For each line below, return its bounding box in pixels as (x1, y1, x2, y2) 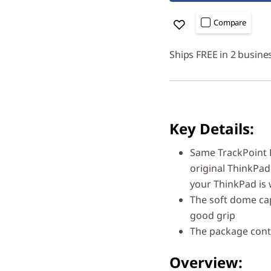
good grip (190, 209, 235, 222)
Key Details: (169, 119, 254, 139)
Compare (214, 17, 247, 28)
